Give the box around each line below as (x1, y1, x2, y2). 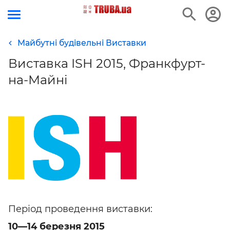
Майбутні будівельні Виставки (17, 38, 146, 48)
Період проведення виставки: (8, 203, 152, 215)
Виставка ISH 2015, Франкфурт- (8, 56, 205, 71)
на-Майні (8, 72, 68, 87)
